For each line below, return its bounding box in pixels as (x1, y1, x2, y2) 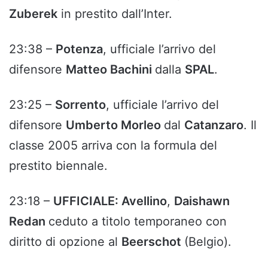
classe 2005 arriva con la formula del (9, 138, 217, 153)
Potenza (56, 42, 103, 57)
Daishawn (174, 194, 230, 209)
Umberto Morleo (66, 118, 164, 133)
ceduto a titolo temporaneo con (48, 214, 227, 229)
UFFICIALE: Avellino (53, 194, 167, 209)
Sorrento (55, 98, 106, 112)
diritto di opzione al (9, 234, 121, 249)
